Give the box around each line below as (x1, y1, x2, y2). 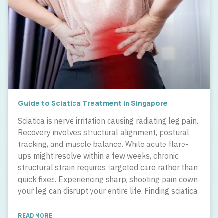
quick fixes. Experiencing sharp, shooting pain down (18, 174, 198, 184)
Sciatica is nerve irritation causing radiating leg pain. (18, 115, 198, 126)
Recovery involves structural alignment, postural (18, 127, 189, 137)
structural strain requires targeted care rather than (18, 162, 198, 172)
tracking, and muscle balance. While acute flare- (18, 139, 188, 149)
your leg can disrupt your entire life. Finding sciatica (18, 185, 198, 196)
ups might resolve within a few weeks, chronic (18, 150, 179, 161)
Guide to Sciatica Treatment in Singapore (18, 98, 168, 108)
